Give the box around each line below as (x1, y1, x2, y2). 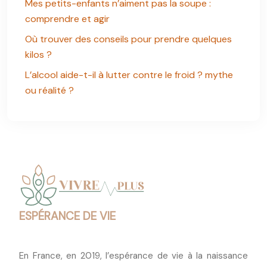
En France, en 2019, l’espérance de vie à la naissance (19, 250, 248, 262)
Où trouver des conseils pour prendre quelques (25, 33, 232, 45)
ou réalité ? (25, 84, 74, 97)
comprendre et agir (25, 13, 110, 25)
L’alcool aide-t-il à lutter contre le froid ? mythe (25, 69, 233, 81)
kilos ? (25, 48, 52, 61)
